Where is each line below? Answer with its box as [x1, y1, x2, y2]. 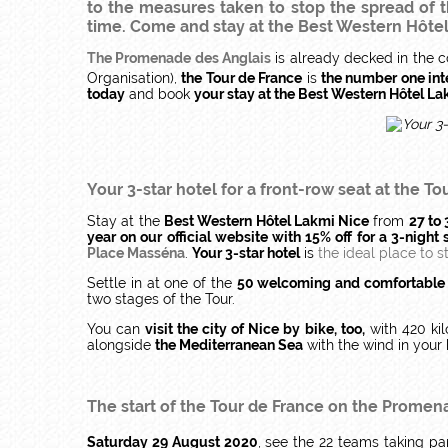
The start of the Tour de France [87, 396, 324, 416]
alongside [87, 336, 155, 353]
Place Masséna [87, 244, 185, 261]
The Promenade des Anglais [87, 50, 271, 67]
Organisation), [87, 69, 182, 86]
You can [87, 320, 146, 337]
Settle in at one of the [87, 274, 237, 291]
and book [125, 85, 194, 102]
